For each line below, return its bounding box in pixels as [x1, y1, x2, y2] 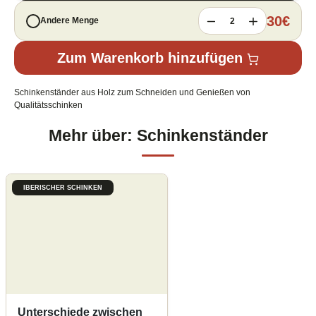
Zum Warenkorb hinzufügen [56, 50, 243, 66]
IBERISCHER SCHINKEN [23, 184, 103, 192]
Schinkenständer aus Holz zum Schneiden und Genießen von [14, 87, 250, 98]
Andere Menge [40, 16, 99, 26]
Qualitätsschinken [14, 100, 83, 111]
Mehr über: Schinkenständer [48, 126, 268, 145]
